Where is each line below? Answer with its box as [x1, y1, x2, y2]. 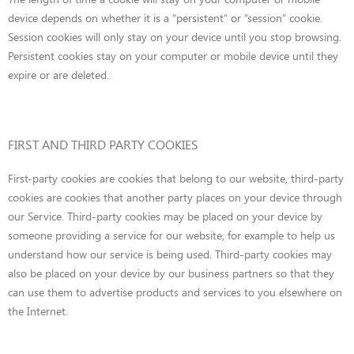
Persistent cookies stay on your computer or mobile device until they [8, 48, 338, 63]
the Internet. [8, 303, 68, 318]
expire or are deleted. [8, 67, 109, 82]
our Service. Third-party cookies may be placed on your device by [8, 209, 322, 224]
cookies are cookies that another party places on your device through [8, 190, 342, 205]
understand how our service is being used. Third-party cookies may [8, 247, 332, 262]
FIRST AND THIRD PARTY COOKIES [8, 136, 198, 153]
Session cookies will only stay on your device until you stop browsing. [8, 29, 341, 44]
